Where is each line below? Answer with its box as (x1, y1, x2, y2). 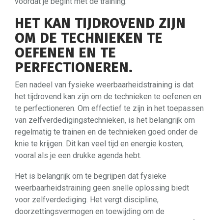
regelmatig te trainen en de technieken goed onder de (15, 127, 198, 137)
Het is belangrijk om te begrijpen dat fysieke (15, 171, 166, 181)
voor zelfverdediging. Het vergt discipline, (15, 195, 159, 204)
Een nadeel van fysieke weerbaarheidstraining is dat (15, 80, 193, 89)
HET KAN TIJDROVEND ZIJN (15, 15, 186, 31)
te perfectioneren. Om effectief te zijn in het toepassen (15, 104, 204, 113)
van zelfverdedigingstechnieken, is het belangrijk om (15, 115, 195, 125)
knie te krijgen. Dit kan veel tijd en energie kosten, (15, 139, 184, 148)
